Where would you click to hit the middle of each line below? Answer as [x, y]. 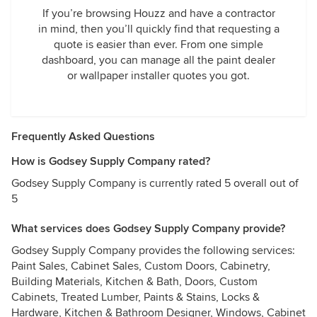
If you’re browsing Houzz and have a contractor [158, 13]
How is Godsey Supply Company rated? [111, 161]
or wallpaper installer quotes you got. [158, 76]
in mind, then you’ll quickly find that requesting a [158, 29]
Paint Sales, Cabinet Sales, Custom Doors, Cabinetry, [141, 266]
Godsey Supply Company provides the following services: [153, 250]
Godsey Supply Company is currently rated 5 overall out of [155, 183]
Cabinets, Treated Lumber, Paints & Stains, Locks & [136, 297]
